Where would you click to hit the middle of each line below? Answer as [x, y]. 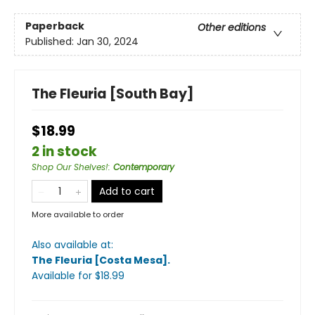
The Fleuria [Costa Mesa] [99, 260]
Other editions [232, 28]
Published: [51, 42]
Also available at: [72, 244]
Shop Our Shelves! [70, 167]
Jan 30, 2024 [108, 42]
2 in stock [64, 151]
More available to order [78, 214]
